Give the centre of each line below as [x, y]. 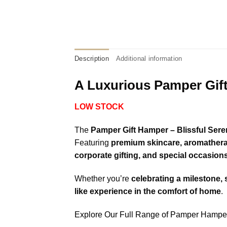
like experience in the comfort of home [148, 191]
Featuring [93, 142]
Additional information [149, 59]
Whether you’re [103, 178]
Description [92, 59]
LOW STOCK [99, 107]
